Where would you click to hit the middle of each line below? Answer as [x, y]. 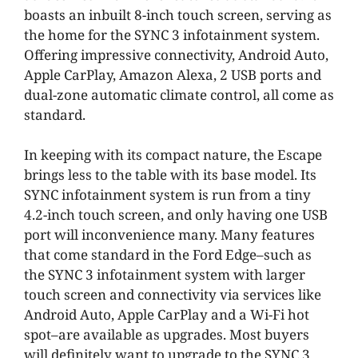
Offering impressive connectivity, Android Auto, [176, 54]
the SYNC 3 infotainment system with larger [165, 275]
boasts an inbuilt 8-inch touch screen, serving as [178, 14]
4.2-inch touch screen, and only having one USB [176, 215]
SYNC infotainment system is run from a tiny [167, 195]
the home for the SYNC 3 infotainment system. [172, 34]
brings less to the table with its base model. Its [170, 175]
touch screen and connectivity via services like [173, 295]
